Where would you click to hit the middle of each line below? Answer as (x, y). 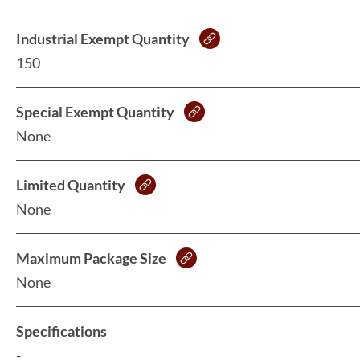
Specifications (61, 331)
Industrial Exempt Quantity (103, 38)
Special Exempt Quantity (95, 111)
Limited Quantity (71, 184)
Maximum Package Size (91, 258)
